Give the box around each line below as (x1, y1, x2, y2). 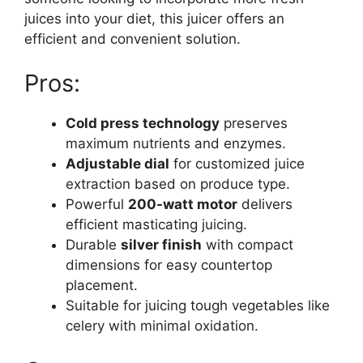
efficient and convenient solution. (24, 30, 241, 47)
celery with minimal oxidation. (66, 318, 258, 335)
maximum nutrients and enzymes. (66, 135, 286, 152)
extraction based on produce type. (66, 176, 290, 193)
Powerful (66, 196, 128, 213)
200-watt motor (128, 196, 237, 213)
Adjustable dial (66, 156, 169, 173)
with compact (202, 237, 293, 254)
